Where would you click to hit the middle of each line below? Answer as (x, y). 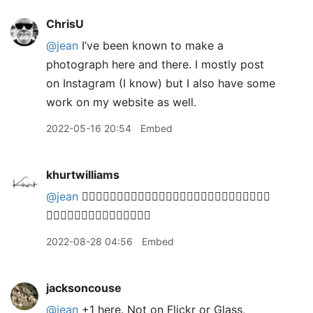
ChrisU (65, 24)
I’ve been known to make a (151, 45)
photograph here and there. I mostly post (155, 64)
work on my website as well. (121, 102)
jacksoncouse (84, 288)
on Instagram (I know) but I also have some (161, 83)
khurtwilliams (83, 175)
